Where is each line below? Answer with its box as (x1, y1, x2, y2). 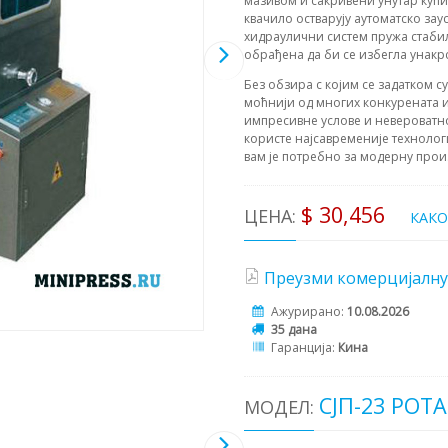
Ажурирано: (271, 302, 347, 320)
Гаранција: (271, 338, 338, 356)
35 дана (271, 320, 317, 338)
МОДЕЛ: (244, 394, 314, 419)
